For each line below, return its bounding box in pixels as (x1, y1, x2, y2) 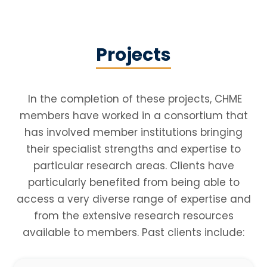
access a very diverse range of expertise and (16, 191, 251, 206)
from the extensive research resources (33, 208, 234, 223)
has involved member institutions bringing (24, 125, 243, 139)
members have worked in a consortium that (19, 108, 248, 123)
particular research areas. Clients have (33, 158, 234, 173)
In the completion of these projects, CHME (25, 91, 242, 106)
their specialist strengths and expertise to (26, 141, 241, 156)
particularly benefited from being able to (27, 175, 240, 190)
